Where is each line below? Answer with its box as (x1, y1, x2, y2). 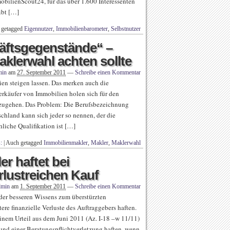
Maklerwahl (111, 139, 141, 146)
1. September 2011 (20, 183, 66, 190)
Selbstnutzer (111, 25, 141, 32)
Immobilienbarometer (56, 25, 108, 32)
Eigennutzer (24, 25, 53, 32)
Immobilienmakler (44, 139, 88, 146)
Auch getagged (6, 139, 44, 146)
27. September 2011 (17, 69, 66, 76)
